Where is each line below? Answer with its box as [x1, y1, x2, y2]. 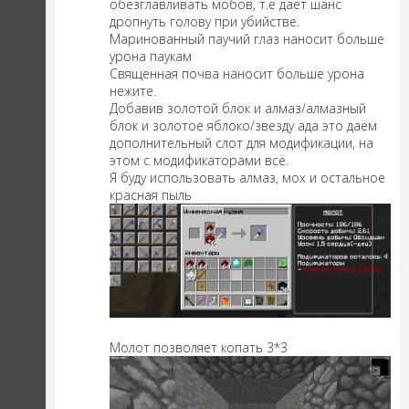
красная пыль [110, 186, 192, 204]
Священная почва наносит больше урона [110, 65, 364, 83]
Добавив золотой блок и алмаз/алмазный [110, 100, 366, 118]
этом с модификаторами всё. [110, 152, 288, 170]
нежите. [110, 82, 156, 100]
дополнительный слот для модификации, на [110, 134, 373, 152]
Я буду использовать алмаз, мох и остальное [110, 169, 385, 187]
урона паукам [110, 47, 192, 66]
